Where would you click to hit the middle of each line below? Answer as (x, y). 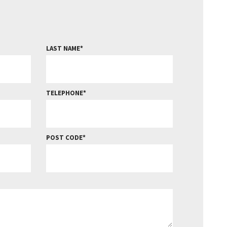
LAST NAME (63, 48)
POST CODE (64, 137)
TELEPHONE (64, 93)
